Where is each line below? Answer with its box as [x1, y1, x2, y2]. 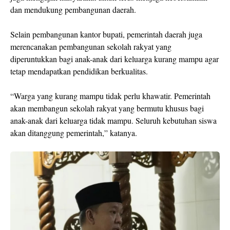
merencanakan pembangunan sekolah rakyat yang [10, 41, 171, 52]
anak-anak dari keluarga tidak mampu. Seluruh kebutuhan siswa [10, 115, 217, 126]
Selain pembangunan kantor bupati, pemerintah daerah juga [10, 29, 202, 40]
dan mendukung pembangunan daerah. [10, 4, 136, 15]
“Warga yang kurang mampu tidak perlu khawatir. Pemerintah [10, 90, 210, 101]
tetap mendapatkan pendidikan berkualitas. [10, 66, 148, 76]
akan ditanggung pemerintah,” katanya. [10, 127, 137, 138]
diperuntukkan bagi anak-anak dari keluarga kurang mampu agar [10, 53, 219, 64]
